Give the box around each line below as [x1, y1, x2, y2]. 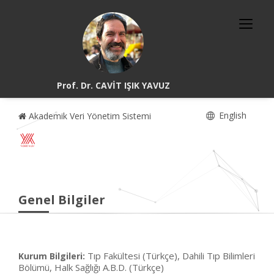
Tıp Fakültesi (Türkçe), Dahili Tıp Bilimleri [87, 250, 255, 262]
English [217, 109, 246, 121]
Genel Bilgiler [18, 191, 105, 208]
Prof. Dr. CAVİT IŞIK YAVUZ [56, 80, 170, 91]
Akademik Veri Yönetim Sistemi [26, 110, 151, 122]
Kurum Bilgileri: [18, 250, 85, 262]
